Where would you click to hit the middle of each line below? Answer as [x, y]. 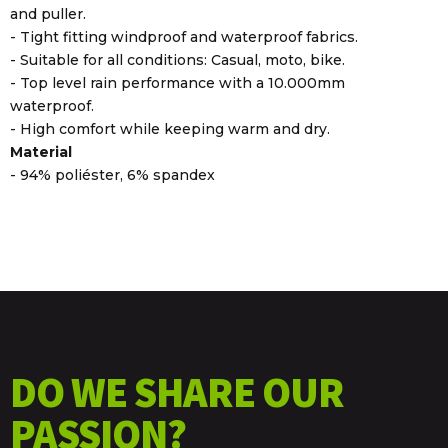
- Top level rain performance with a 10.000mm [177, 82]
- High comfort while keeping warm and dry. [170, 128]
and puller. [48, 13]
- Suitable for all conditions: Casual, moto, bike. [177, 59]
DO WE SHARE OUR [177, 391]
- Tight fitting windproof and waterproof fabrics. [184, 36]
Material [41, 151]
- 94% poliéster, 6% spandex [112, 174]
